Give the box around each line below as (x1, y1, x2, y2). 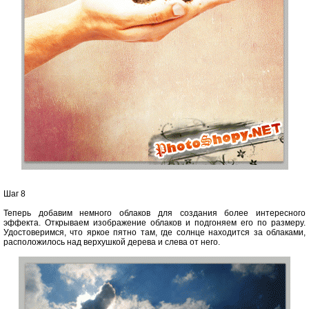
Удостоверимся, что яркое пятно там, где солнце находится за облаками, (3, 228, 306, 238)
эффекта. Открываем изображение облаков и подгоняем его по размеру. (3, 218, 306, 228)
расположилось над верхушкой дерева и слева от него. (3, 237, 220, 248)
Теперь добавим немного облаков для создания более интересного (3, 208, 306, 219)
